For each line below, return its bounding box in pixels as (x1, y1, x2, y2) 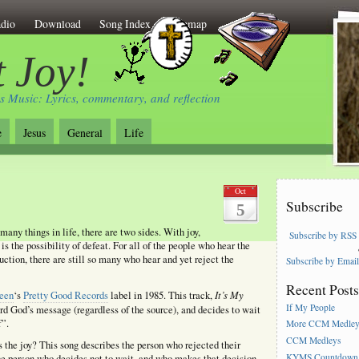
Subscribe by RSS (289, 228, 357, 241)
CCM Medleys (286, 334, 342, 347)
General (67, 125, 103, 140)
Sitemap (169, 15, 207, 31)
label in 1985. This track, (107, 288, 215, 302)
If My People (286, 301, 336, 314)
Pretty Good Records (22, 288, 108, 302)
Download (34, 15, 81, 31)
